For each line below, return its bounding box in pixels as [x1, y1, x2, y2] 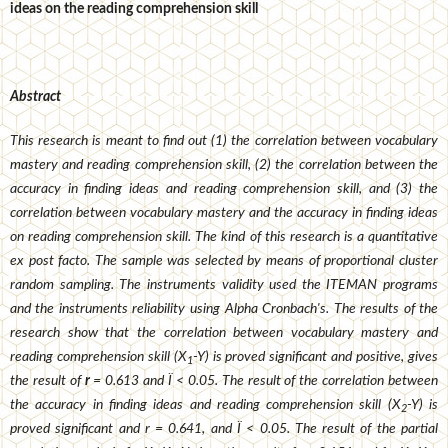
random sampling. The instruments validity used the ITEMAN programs [9, 278, 439, 293]
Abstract [9, 90, 61, 105]
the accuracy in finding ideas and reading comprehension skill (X [9, 398, 401, 413]
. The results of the [326, 302, 439, 317]
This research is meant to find [9, 134, 184, 149]
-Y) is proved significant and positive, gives [192, 350, 439, 365]
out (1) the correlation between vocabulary [188, 134, 439, 149]
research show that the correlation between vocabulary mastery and [9, 326, 439, 341]
